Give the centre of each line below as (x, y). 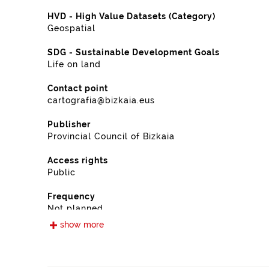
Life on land (74, 64)
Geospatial (71, 28)
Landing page (78, 232)
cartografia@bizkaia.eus (101, 100)
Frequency (71, 196)
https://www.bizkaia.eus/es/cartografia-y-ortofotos (151, 245)
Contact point (78, 88)
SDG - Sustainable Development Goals (134, 52)
